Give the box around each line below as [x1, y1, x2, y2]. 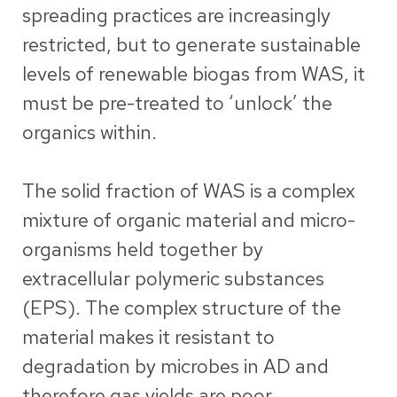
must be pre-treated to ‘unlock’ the [22, 90, 332, 117]
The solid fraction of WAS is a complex [22, 178, 355, 205]
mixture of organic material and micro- [22, 207, 355, 234]
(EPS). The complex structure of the [22, 295, 341, 322]
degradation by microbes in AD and [22, 354, 329, 380]
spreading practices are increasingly [22, 3, 331, 29]
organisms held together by [22, 237, 263, 263]
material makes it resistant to [22, 324, 275, 351]
